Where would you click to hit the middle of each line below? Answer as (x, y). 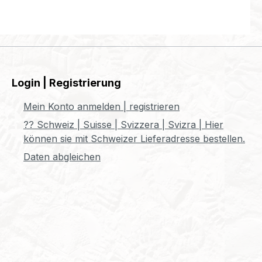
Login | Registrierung (66, 83)
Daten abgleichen (62, 157)
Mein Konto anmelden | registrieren (101, 106)
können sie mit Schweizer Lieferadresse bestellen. (134, 139)
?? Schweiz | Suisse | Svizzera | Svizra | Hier (123, 125)
